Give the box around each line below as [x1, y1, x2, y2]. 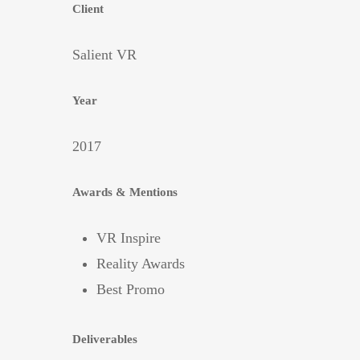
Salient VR [72, 47, 137, 63]
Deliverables [72, 333, 137, 346]
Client [72, 2, 104, 16]
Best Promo [96, 281, 165, 298]
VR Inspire [96, 230, 161, 247]
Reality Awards [96, 256, 185, 272]
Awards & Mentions [72, 186, 178, 199]
